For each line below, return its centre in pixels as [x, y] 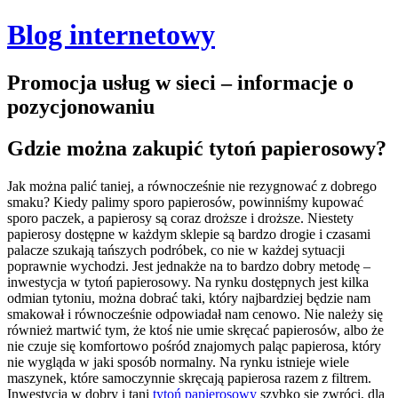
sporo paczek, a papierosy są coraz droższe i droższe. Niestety [180, 218]
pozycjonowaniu [81, 106]
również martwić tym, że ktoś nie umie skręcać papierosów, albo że [195, 330]
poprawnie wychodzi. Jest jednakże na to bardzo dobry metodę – [189, 266]
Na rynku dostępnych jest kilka [282, 282]
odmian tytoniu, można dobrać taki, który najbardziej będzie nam [189, 298]
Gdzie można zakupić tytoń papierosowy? [197, 148]
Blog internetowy [111, 35]
